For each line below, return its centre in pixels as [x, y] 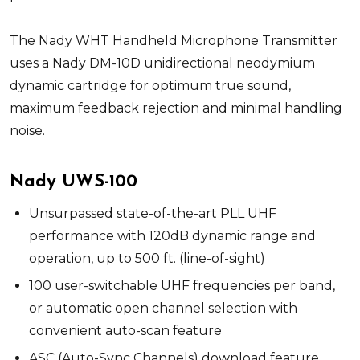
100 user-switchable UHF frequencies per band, [182, 285]
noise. [27, 130]
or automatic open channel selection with [163, 308]
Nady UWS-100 [74, 182]
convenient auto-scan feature [125, 330]
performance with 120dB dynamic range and [172, 235]
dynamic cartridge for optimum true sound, [150, 85]
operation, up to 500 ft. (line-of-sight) [147, 258]
